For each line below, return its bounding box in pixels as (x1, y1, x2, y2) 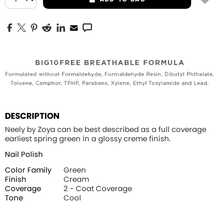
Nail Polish (5, 151, 43, 159)
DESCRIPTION (5, 112, 60, 121)
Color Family (5, 167, 51, 175)
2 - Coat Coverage (64, 185, 132, 193)
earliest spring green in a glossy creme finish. (5, 135, 171, 143)
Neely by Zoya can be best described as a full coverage (5, 126, 206, 134)
